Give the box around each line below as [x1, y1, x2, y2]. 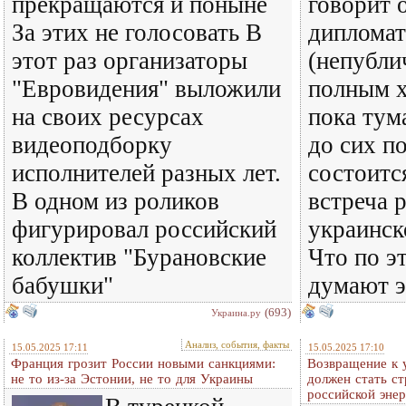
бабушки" [12, 272, 113, 299]
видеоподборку [12, 131, 172, 159]
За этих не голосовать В [12, 19, 262, 46]
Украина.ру [211, 307, 261, 318]
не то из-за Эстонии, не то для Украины [11, 372, 253, 386]
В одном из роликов [12, 188, 219, 215]
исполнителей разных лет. [12, 159, 281, 187]
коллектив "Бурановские [12, 244, 266, 271]
